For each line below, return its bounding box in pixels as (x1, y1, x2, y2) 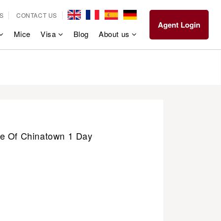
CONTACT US (16, 11, 57, 19)
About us (98, 29, 132, 39)
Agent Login (158, 19, 200, 30)
